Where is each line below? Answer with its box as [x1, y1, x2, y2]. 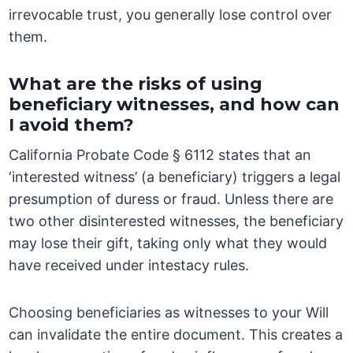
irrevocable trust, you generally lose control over [9, 6, 333, 24]
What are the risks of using [9, 73, 263, 95]
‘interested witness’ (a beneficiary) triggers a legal [9, 169, 341, 186]
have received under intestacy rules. [9, 257, 250, 274]
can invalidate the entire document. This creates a [9, 326, 344, 344]
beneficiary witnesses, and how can [9, 94, 340, 116]
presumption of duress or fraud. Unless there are [9, 191, 334, 208]
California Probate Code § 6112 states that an [9, 147, 312, 164]
